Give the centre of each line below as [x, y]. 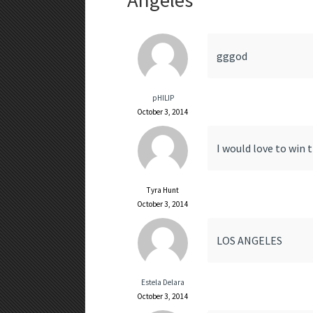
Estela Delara [163, 283]
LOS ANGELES [249, 241]
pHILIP [163, 98]
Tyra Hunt [163, 190]
